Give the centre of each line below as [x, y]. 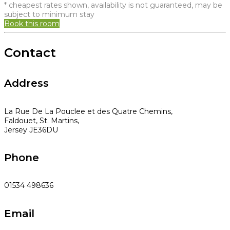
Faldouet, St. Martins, [42, 120]
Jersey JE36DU [31, 130]
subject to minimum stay [49, 14]
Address [26, 83]
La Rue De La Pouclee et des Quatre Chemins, [88, 111]
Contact [30, 52]
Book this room [32, 23]
